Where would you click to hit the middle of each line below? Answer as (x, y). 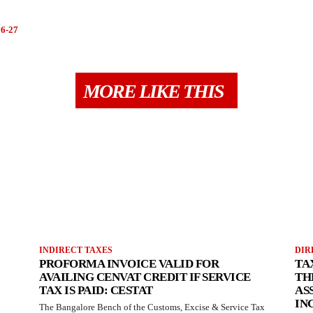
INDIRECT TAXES (76, 250)
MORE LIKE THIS (153, 91)
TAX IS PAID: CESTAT (96, 290)
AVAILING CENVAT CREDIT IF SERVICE (145, 277)
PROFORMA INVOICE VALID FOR (129, 263)
